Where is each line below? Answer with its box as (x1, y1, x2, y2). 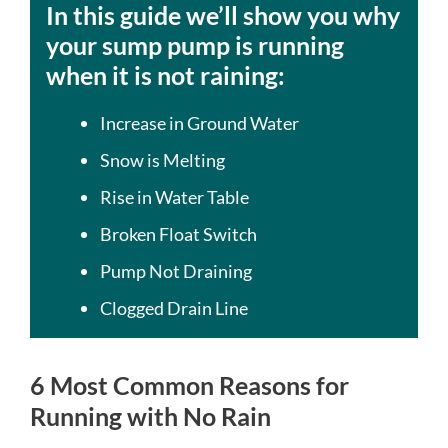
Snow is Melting (100, 149, 225, 171)
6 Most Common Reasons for (30, 370, 349, 400)
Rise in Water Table (100, 186, 249, 208)
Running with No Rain (30, 401, 271, 431)
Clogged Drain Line (100, 297, 248, 319)
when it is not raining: (46, 60, 285, 90)
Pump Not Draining (100, 260, 252, 282)
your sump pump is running (46, 30, 344, 60)
